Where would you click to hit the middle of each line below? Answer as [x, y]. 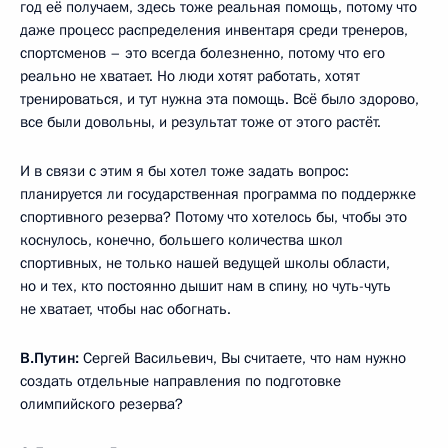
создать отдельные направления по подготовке [180, 381]
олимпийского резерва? [101, 404]
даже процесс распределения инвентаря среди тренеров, [214, 30]
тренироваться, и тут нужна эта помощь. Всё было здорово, [219, 99]
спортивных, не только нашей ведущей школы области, [205, 263]
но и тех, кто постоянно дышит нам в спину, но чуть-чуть [205, 286]
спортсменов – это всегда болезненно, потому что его [202, 53]
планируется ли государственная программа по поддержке [218, 194]
